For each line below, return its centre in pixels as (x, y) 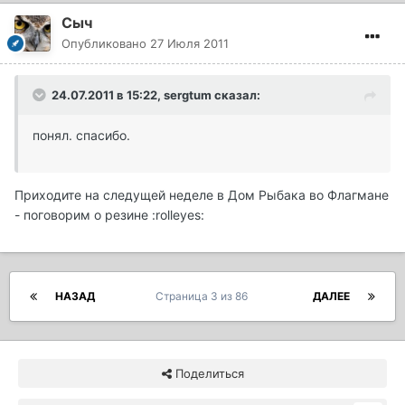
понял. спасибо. (81, 136)
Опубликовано (106, 44)
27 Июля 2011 (189, 44)
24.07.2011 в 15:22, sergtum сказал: (156, 95)
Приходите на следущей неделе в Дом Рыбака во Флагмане (202, 195)
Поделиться (207, 374)
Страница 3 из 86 (204, 297)
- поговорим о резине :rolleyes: (109, 215)
